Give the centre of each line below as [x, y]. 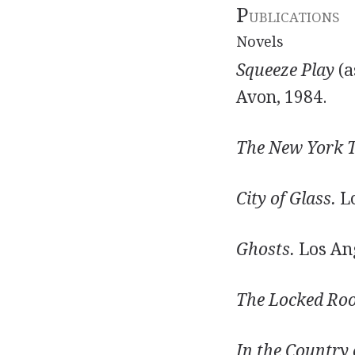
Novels [260, 42]
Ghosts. [265, 249]
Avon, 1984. [281, 97]
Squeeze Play [285, 70]
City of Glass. [286, 198]
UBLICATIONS [294, 17]
